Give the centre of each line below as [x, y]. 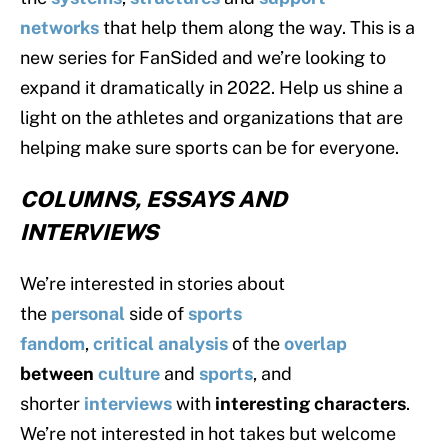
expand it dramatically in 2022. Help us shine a [211, 88]
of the [256, 344]
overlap [315, 344]
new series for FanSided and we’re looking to [203, 58]
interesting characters [310, 404]
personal [88, 314]
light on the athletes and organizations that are [211, 118]
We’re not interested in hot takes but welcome [208, 434]
